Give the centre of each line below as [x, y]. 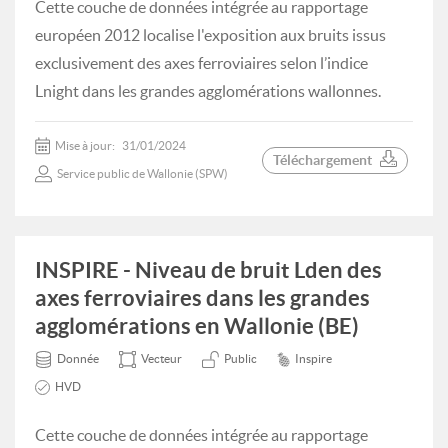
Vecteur [161, 358]
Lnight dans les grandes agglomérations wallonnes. [208, 91]
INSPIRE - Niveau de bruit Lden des [208, 269]
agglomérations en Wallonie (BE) [197, 325]
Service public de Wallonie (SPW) [142, 173]
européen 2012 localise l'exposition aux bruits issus [210, 35]
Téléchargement [322, 159]
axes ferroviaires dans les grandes [202, 297]
